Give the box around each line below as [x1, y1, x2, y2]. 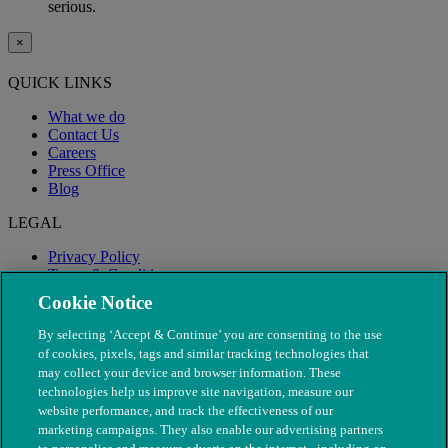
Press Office [48, 162, 125, 180]
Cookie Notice [38, 292, 153, 313]
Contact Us [48, 126, 119, 144]
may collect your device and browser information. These [38, 365, 342, 380]
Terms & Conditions [48, 266, 176, 284]
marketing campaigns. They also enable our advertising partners [38, 422, 384, 437]
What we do [48, 108, 125, 126]
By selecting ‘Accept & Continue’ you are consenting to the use [38, 327, 383, 342]
